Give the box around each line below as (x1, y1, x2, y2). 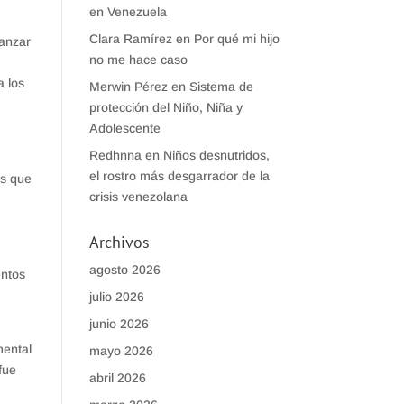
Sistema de (188, 79, 253, 94)
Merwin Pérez (88, 79, 168, 94)
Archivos (88, 232, 150, 252)
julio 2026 (88, 289, 144, 304)
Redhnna (88, 148, 142, 162)
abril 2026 (88, 371, 146, 385)
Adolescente (88, 121, 161, 135)
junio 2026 (88, 317, 149, 331)
